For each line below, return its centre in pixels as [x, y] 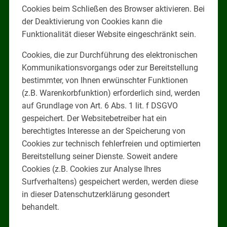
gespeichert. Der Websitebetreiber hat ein [94, 118]
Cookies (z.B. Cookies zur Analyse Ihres [91, 169]
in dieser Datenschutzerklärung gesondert [96, 194]
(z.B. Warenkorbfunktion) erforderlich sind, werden [111, 93]
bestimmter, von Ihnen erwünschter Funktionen [105, 80]
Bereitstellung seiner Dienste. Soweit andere [99, 156]
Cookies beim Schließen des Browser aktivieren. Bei [113, 9]
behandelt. [40, 207]
